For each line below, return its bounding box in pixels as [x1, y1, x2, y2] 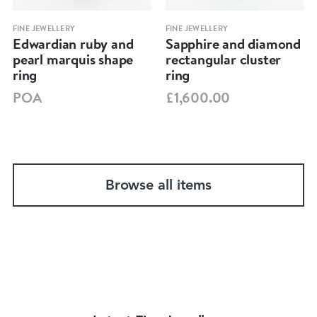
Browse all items [105, 178, 212, 193]
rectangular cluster [165, 49, 282, 69]
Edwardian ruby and [12, 33, 134, 53]
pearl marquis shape [12, 49, 134, 69]
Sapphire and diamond [165, 33, 301, 53]
